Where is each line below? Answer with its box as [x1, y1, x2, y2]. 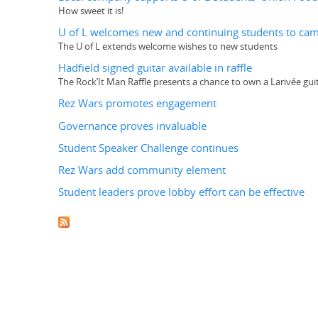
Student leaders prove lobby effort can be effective [58, 185, 305, 200]
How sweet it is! [58, 4, 124, 17]
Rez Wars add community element [58, 163, 226, 178]
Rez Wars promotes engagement [58, 96, 216, 111]
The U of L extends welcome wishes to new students [58, 39, 278, 53]
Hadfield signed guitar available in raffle [58, 60, 252, 76]
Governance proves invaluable [58, 118, 207, 133]
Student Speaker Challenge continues [58, 140, 238, 155]
